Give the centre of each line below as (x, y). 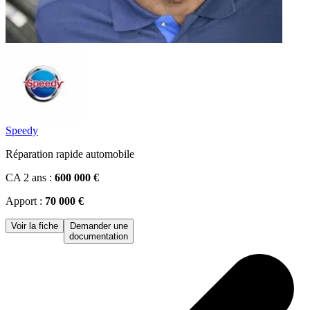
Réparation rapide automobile (70, 154)
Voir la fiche (35, 226)
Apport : (25, 201)
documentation (99, 237)
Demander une (99, 226)
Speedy (22, 131)
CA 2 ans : (30, 178)
